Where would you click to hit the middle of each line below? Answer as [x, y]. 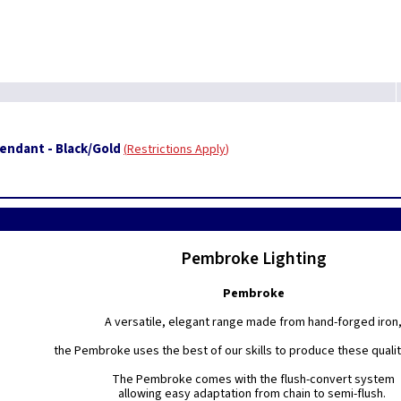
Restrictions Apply [176, 149]
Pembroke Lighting [253, 259]
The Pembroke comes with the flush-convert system [254, 380]
